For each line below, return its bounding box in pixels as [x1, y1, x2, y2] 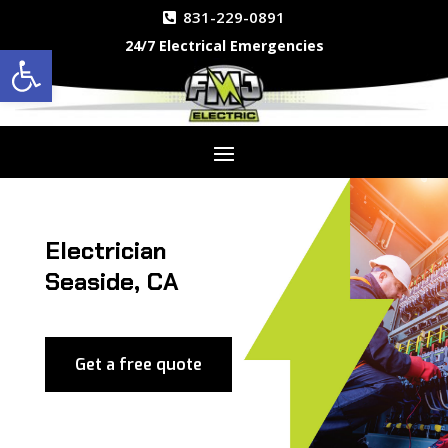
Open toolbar [9, 37, 117, 80]
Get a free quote [74, 354, 202, 375]
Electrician [44, 235, 166, 266]
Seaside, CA [44, 266, 179, 297]
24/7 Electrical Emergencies [124, 36, 324, 55]
